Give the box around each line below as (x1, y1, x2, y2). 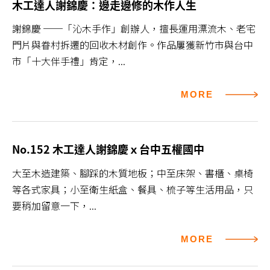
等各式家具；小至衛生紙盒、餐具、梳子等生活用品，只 (12, 182, 253, 197)
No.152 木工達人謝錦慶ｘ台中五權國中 (12, 141, 204, 157)
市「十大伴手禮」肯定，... (12, 54, 125, 69)
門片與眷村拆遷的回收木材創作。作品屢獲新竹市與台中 (12, 37, 253, 52)
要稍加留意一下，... (12, 198, 96, 213)
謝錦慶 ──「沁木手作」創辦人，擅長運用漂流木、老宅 (12, 21, 256, 36)
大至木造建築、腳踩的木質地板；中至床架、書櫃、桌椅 (12, 166, 253, 181)
